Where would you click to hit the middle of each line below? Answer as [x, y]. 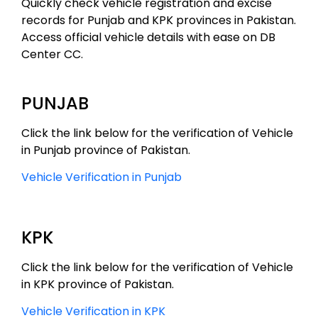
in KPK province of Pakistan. [98, 284]
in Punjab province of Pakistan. [106, 150]
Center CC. [52, 55]
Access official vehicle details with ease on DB [148, 38]
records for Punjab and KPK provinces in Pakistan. [159, 21]
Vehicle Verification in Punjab [102, 177]
